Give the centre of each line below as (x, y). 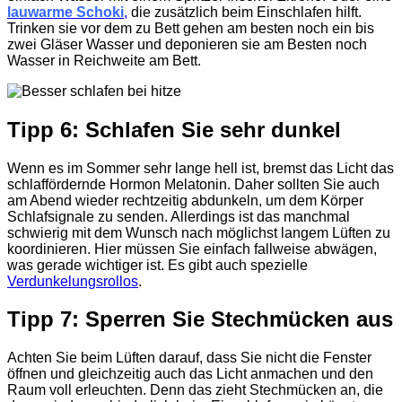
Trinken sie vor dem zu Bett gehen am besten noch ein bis (191, 28)
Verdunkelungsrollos (73, 281)
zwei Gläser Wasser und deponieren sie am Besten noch (187, 44)
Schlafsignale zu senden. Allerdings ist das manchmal (179, 216)
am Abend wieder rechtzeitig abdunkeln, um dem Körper (185, 200)
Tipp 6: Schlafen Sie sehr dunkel (174, 129)
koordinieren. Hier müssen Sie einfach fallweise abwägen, (192, 249)
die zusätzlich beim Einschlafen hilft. (245, 12)
